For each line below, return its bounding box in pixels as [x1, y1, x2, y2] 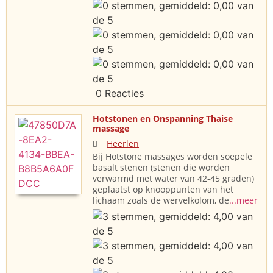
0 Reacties [93, 87, 144, 100]
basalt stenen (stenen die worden [93, 161, 230, 174]
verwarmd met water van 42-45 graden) [93, 172, 254, 185]
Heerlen [107, 138, 139, 150]
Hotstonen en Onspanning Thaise [93, 113, 233, 125]
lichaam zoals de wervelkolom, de [93, 194, 229, 207]
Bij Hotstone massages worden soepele [93, 151, 252, 163]
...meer [229, 194, 258, 207]
